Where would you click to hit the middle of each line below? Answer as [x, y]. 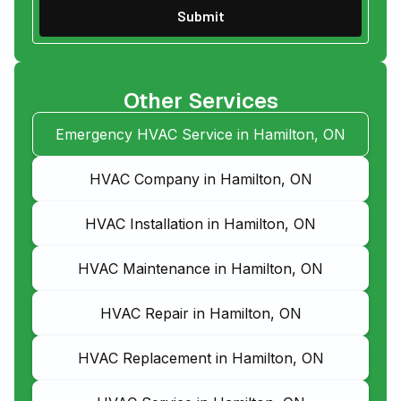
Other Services [200, 101]
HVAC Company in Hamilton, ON [200, 179]
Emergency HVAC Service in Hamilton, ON [200, 135]
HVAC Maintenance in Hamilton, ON [200, 269]
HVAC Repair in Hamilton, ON [200, 314]
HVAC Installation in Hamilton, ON [200, 224]
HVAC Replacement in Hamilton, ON [200, 358]
